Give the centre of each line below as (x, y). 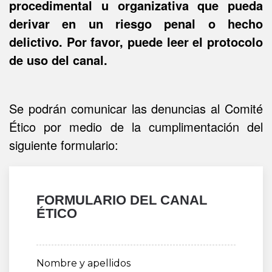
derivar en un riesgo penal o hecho (136, 23)
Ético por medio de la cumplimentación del (136, 127)
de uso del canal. (58, 60)
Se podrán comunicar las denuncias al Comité (136, 108)
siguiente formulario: (64, 145)
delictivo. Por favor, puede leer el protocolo (136, 42)
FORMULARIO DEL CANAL (122, 200)
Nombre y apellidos (83, 263)
